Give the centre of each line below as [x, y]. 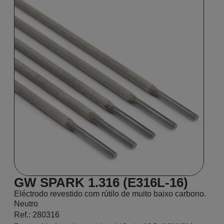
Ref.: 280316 [37, 215]
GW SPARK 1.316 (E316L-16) [101, 182]
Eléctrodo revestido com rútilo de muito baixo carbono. [110, 194]
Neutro [26, 204]
